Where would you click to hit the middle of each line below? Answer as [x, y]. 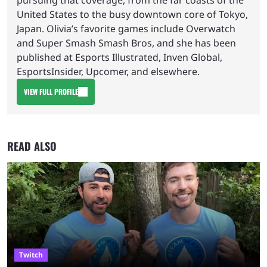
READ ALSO [32, 146]
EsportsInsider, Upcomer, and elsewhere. [108, 71]
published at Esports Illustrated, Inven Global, [119, 57]
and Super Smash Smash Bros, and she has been [126, 43]
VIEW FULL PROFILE [51, 91]
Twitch [31, 254]
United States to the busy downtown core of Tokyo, [132, 14]
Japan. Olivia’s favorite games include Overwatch [126, 28]
